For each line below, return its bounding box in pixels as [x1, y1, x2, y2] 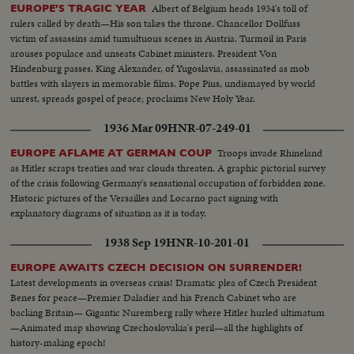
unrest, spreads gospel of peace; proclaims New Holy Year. [10, 91, 256, 107]
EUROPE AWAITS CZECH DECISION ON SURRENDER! [10, 262, 303, 274]
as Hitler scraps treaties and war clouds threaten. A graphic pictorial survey [10, 160, 326, 176]
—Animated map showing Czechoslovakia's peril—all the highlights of [10, 320, 303, 336]
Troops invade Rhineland [217, 145, 323, 161]
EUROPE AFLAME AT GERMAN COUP [10, 147, 213, 160]
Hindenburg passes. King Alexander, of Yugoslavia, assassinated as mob [10, 61, 311, 77]
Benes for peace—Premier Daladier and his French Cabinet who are [10, 290, 297, 306]
